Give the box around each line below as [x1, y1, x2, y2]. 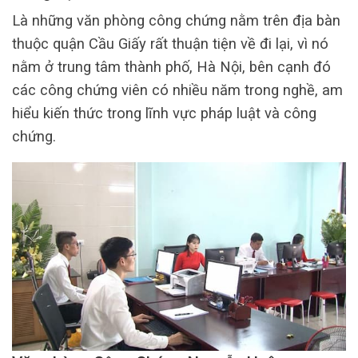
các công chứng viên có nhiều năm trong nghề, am [12, 82, 343, 99]
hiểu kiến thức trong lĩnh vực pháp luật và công [12, 105, 316, 122]
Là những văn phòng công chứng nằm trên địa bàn [12, 12, 340, 30]
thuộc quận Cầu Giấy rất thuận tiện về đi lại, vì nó [12, 35, 328, 53]
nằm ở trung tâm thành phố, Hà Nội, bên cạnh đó [12, 58, 331, 76]
